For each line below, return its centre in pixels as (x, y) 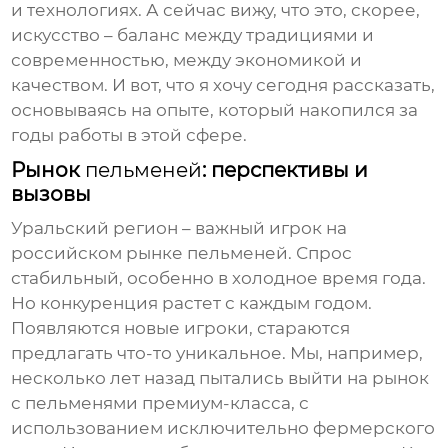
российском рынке (99, 253)
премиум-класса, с (224, 403)
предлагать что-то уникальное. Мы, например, (217, 353)
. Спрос (320, 253)
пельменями (82, 403)
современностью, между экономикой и (187, 60)
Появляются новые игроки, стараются (181, 328)
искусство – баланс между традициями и (193, 35)
